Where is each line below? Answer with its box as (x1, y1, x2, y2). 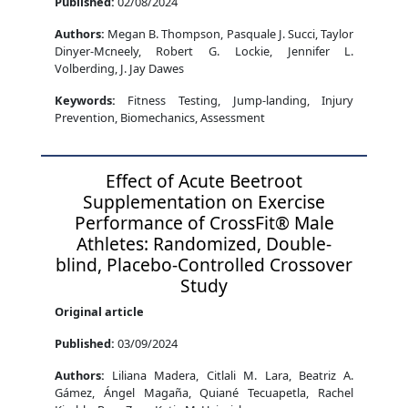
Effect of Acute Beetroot (106, 168, 302, 193)
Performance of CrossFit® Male (74, 209, 334, 235)
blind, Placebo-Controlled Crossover (56, 251, 352, 277)
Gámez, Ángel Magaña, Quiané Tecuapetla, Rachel (54, 383, 354, 401)
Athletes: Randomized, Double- (76, 230, 331, 256)
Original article (54, 302, 144, 320)
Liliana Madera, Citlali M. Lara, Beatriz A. (104, 366, 354, 383)
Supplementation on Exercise (83, 189, 325, 214)
